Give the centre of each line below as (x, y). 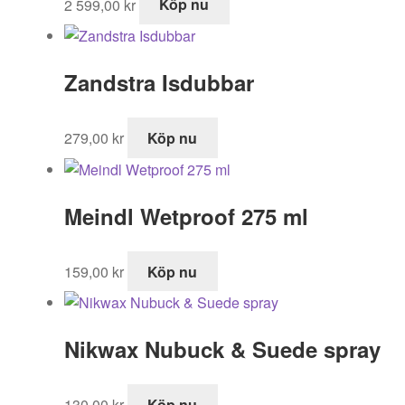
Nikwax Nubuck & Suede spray (222, 349)
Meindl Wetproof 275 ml (186, 216)
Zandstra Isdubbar (159, 83)
